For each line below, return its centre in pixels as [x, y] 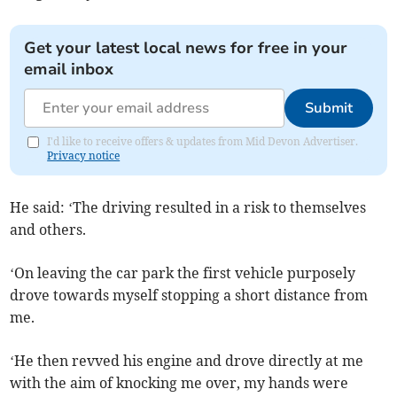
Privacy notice [84, 156]
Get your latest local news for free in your [186, 48]
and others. [48, 230]
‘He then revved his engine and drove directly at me [187, 361]
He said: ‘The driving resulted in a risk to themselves [188, 208]
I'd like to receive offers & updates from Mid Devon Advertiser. [203, 142]
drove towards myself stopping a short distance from [189, 296]
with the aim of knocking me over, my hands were [179, 383]
